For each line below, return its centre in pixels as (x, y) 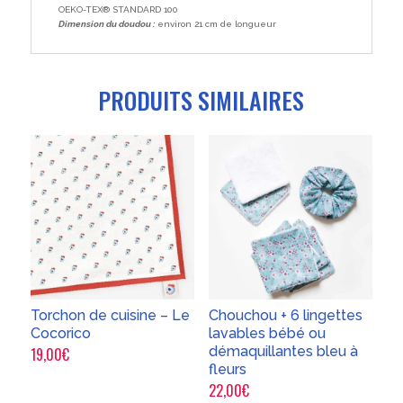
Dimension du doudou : (106, 24)
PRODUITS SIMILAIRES (201, 101)
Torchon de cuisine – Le (110, 316)
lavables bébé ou (267, 334)
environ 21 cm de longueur (215, 24)
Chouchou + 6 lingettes (285, 316)
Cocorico (60, 334)
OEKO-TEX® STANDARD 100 (118, 10)
